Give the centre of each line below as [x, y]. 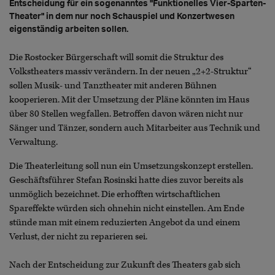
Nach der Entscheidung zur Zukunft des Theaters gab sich [125, 265]
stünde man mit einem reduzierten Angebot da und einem [125, 223]
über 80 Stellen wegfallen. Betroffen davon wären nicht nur [126, 114]
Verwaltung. [33, 142]
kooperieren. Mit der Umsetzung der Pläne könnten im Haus [129, 100]
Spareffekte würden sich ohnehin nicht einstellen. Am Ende [127, 209]
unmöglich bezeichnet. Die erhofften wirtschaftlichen [115, 195]
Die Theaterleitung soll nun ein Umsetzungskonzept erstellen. [131, 166]
